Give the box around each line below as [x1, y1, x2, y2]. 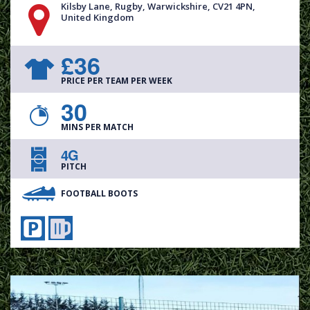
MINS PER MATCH [61, 121, 134, 134]
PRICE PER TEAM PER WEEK [61, 74, 172, 86]
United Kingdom [61, 10, 134, 24]
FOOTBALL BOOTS [61, 187, 138, 199]
